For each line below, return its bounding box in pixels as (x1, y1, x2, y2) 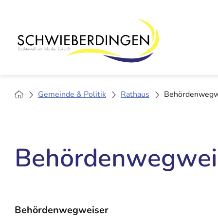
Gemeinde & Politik (38, 89, 106, 100)
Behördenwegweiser (15, 203, 109, 217)
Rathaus (121, 89, 149, 100)
